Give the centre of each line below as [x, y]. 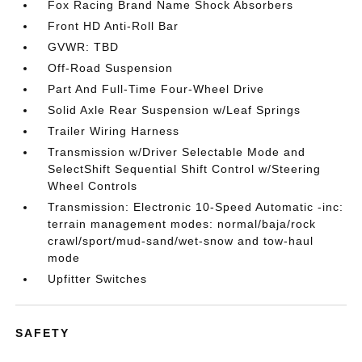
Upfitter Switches [98, 278]
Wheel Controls [93, 185]
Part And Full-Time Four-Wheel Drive [156, 88]
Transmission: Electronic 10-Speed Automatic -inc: [196, 206]
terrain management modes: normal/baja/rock [182, 223]
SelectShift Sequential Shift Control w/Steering [185, 168]
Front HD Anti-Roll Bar [114, 25]
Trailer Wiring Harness [114, 130]
